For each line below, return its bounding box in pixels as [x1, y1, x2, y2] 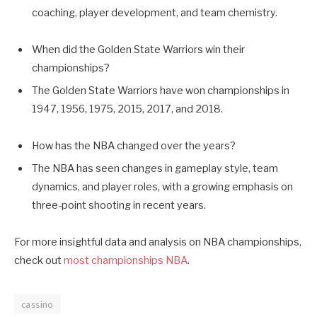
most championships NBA [64, 254, 188, 267]
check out [14, 254, 64, 267]
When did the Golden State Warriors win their [32, 42, 245, 56]
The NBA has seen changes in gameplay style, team [32, 162, 278, 175]
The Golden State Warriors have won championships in [32, 83, 289, 97]
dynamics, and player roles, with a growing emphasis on [32, 180, 293, 194]
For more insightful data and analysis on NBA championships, [14, 236, 301, 249]
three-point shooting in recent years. [32, 199, 206, 212]
